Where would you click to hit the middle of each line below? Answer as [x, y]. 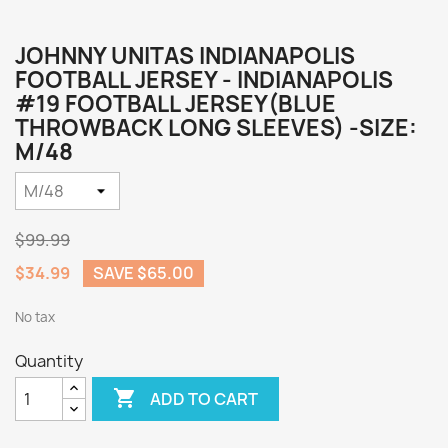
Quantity [49, 361]
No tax [35, 317]
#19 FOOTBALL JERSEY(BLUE [175, 104]
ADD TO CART [204, 398]
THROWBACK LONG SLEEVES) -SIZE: [216, 128]
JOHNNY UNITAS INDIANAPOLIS [185, 56]
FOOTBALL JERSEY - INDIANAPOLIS [204, 80]
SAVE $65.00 [143, 273]
